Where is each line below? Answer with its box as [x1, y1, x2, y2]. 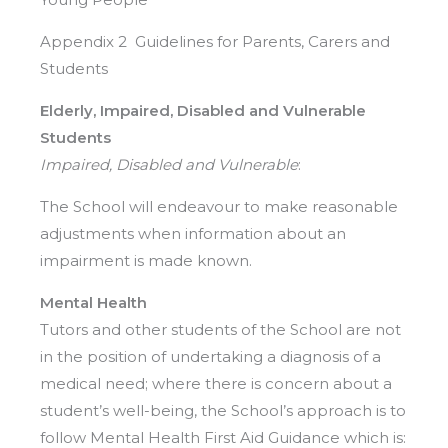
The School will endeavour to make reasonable [40, 196, 398, 216]
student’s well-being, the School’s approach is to [40, 400, 406, 420]
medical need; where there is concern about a [40, 373, 392, 393]
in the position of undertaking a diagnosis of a [40, 346, 381, 366]
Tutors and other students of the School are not [40, 319, 401, 339]
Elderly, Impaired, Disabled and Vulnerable [40, 100, 366, 120]
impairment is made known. [40, 250, 252, 270]
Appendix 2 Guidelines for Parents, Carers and [40, 31, 390, 51]
